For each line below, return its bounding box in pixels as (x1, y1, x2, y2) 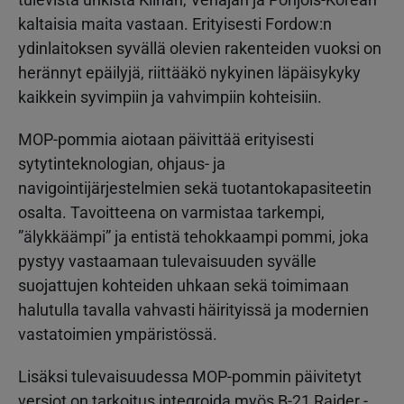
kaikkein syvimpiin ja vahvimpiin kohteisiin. (18, 87, 322, 106)
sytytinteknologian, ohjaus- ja (18, 153, 225, 173)
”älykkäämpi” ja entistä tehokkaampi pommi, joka (18, 226, 369, 246)
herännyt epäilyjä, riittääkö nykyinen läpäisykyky (18, 62, 361, 82)
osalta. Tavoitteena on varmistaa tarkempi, (18, 202, 325, 222)
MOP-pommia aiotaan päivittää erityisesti (18, 129, 314, 149)
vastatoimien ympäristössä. (18, 324, 217, 344)
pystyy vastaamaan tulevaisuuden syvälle (18, 251, 317, 271)
